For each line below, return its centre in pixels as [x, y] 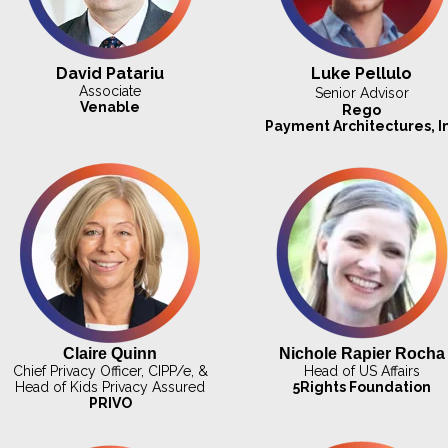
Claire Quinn [110, 354]
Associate [110, 91]
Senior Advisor [361, 93]
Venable [110, 107]
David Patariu [110, 74]
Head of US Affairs [361, 371]
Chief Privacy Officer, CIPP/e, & [110, 371]
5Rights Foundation [361, 387]
